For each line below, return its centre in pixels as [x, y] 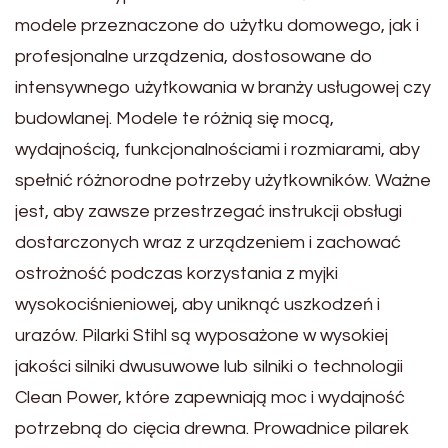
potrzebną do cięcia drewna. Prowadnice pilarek [212, 428]
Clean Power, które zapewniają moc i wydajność [210, 397]
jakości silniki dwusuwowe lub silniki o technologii [209, 366]
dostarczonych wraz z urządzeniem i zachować [208, 242]
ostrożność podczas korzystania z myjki [176, 273]
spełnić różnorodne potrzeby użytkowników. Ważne [223, 180]
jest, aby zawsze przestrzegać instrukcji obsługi [208, 211]
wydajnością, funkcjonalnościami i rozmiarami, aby [217, 149]
